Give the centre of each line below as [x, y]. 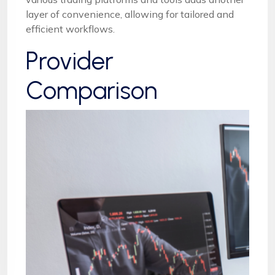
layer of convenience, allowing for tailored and [130, 14]
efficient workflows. [70, 29]
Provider [70, 60]
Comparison [91, 90]
